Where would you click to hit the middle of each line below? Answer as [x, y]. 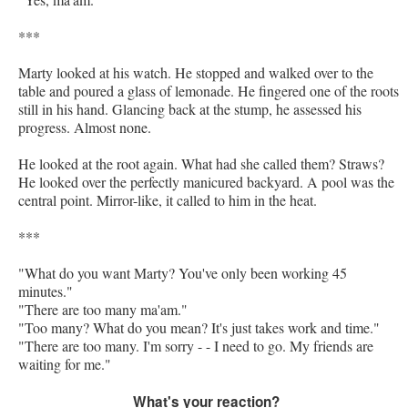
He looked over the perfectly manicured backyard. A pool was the [206, 182]
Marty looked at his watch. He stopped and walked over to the [196, 73]
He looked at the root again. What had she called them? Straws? [201, 164]
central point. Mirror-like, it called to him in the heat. [168, 200]
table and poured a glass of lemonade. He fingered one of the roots [209, 91]
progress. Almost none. [85, 127]
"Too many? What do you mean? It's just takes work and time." [199, 328]
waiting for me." [65, 364]
